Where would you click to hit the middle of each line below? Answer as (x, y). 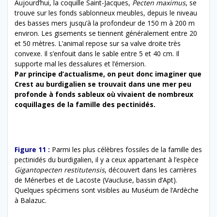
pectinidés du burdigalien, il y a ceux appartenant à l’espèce (107, 160)
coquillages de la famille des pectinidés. (85, 105)
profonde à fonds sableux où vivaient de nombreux (104, 94)
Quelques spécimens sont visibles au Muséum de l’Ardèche (107, 190)
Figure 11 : (32, 150)
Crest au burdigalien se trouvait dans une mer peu (103, 84)
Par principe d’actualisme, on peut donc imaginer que (108, 74)
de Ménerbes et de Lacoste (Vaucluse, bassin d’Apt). (96, 180)
